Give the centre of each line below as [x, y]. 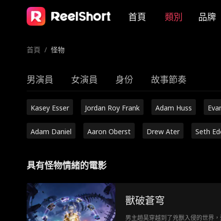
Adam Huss [173, 108]
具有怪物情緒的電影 [66, 165]
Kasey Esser [50, 108]
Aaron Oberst [109, 131]
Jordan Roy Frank [112, 108]
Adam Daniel [51, 131]
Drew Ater [163, 131]
